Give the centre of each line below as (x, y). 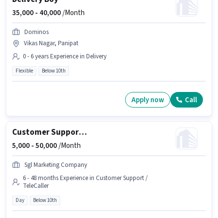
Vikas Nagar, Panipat (51, 44)
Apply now (148, 100)
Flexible (24, 71)
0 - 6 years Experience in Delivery (65, 57)
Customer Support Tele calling (83, 133)
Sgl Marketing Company (56, 165)
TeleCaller (36, 186)
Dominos (36, 32)
